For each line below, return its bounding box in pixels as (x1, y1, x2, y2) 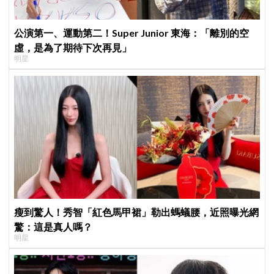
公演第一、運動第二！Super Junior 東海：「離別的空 (14, 27, 250, 39)
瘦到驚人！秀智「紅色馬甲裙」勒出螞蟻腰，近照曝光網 (14, 206, 259, 218)
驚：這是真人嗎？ (14, 220, 93, 232)
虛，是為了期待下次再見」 (14, 42, 132, 54)
